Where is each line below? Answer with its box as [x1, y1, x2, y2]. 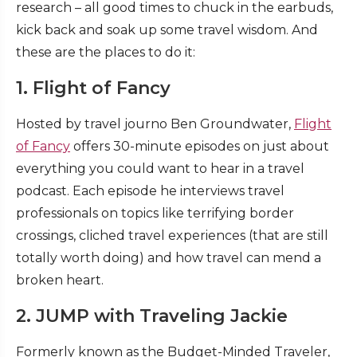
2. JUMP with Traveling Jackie [16, 305, 288, 328]
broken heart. [16, 273, 104, 288]
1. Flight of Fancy [16, 77, 171, 100]
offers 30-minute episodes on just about [70, 139, 329, 155]
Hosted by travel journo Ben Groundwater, [16, 116, 294, 132]
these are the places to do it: [16, 45, 195, 61]
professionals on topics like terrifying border [16, 206, 294, 222]
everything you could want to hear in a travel [16, 161, 304, 177]
